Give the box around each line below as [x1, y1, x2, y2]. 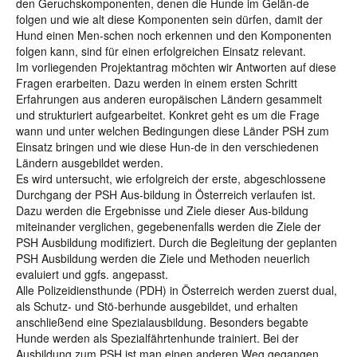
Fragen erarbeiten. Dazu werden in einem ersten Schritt [16, 75, 297, 91]
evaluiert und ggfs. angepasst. [16, 266, 168, 282]
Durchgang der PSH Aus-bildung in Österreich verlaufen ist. [16, 186, 316, 202]
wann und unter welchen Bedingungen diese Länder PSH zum [16, 123, 329, 139]
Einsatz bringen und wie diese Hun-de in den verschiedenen [16, 139, 319, 155]
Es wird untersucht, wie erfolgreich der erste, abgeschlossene [16, 171, 326, 186]
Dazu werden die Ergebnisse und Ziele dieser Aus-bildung [16, 202, 308, 218]
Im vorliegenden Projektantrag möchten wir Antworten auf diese [16, 59, 336, 75]
